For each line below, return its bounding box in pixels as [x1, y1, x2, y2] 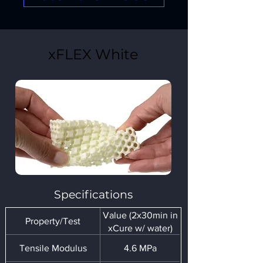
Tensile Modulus [19, 242, 87, 253]
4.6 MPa [123, 242, 157, 253]
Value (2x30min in [102, 210, 178, 220]
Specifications [54, 188, 133, 201]
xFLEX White [48, 46, 139, 63]
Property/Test [25, 215, 80, 226]
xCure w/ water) [107, 223, 173, 233]
